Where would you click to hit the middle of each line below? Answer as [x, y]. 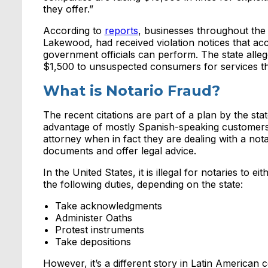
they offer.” [68, 9]
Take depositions [93, 242]
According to [74, 31]
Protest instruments [99, 230]
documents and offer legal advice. [119, 151]
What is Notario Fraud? [131, 91]
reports [121, 31]
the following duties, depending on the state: [143, 185]
